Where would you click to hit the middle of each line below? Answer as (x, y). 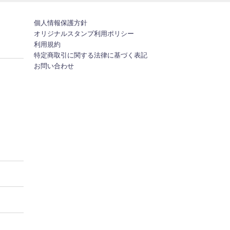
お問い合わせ (54, 66)
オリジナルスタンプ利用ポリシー (84, 33)
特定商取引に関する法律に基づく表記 (91, 55)
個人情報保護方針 (61, 23)
